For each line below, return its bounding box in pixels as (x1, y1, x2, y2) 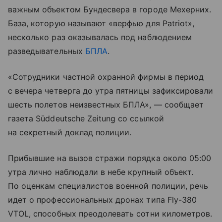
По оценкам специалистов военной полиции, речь (8, 180, 209, 191)
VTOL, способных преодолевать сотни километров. (8, 208, 213, 219)
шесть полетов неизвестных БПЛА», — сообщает (8, 99, 204, 110)
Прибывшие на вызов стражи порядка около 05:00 (8, 153, 212, 163)
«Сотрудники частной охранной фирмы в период (8, 71, 204, 82)
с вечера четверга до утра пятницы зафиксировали (8, 85, 214, 96)
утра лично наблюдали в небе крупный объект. (8, 166, 194, 177)
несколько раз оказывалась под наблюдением (8, 32, 192, 42)
